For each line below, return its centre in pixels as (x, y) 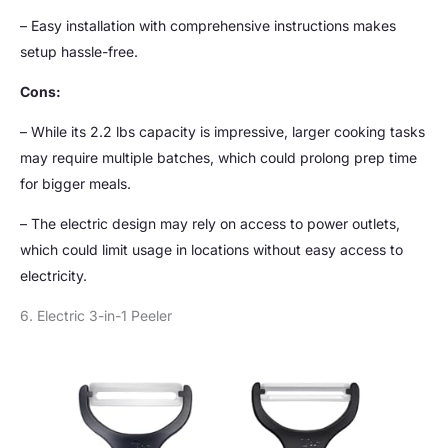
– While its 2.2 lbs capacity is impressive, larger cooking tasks (222, 132)
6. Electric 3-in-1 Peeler (96, 316)
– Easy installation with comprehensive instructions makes (208, 26)
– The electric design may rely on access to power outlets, (210, 224)
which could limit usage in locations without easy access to (211, 250)
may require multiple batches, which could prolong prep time (218, 158)
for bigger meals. (75, 184)
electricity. (53, 276)
